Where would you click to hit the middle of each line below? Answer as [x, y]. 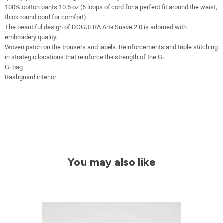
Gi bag [14, 67]
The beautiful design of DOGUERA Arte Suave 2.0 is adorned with [96, 27]
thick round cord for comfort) [46, 17]
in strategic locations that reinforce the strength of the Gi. [86, 57]
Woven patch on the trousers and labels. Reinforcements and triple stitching [111, 47]
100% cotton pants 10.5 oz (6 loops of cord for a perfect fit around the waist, [111, 7]
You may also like [111, 162]
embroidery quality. [31, 37]
